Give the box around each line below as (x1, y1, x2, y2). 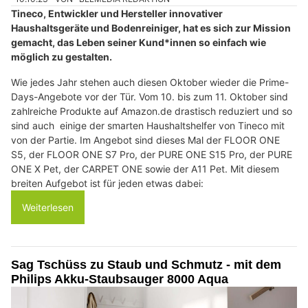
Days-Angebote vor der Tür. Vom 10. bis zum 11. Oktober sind (11, 90, 288, 102)
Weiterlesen (22, 201, 74, 213)
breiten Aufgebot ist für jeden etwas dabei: (11, 177, 203, 189)
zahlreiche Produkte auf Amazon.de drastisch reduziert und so (11, 104, 292, 117)
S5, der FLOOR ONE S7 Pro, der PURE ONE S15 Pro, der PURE (11, 148, 292, 160)
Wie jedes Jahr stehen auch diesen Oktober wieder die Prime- (11, 76, 289, 88)
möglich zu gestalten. (11, 50, 112, 63)
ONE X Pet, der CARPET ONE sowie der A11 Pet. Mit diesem (11, 162, 279, 175)
